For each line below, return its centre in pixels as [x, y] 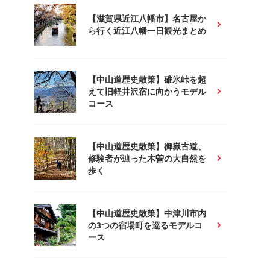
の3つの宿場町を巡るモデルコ [145, 225]
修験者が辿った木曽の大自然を [147, 159]
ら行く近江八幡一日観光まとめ [147, 31]
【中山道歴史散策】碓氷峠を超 [147, 80]
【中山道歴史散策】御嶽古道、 [147, 146]
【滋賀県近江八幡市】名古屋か [147, 19]
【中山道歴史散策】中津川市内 [147, 213]
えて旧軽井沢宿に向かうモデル [147, 92]
